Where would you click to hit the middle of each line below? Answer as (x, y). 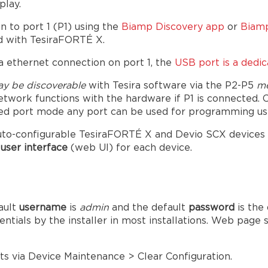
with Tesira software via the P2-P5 (173, 86)
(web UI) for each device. (130, 148)
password (213, 208)
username (44, 208)
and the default (149, 208)
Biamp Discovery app (173, 28)
